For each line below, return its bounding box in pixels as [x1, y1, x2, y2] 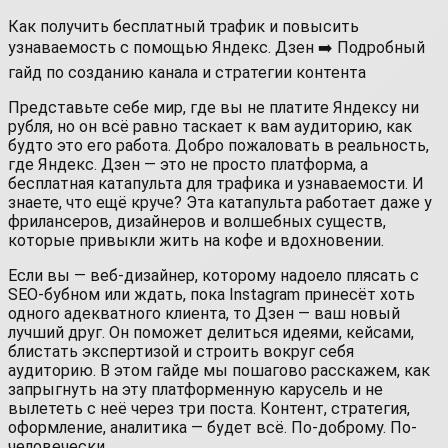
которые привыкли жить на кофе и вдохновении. [8, 230, 384, 250]
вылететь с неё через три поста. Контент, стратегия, [8, 398, 410, 418]
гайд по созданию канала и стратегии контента [8, 62, 366, 82]
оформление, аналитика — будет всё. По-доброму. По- [8, 417, 417, 437]
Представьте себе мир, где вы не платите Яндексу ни [8, 97, 419, 117]
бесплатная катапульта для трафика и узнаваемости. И [8, 173, 424, 193]
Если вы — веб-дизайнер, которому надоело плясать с [8, 265, 419, 285]
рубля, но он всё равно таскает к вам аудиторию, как [8, 116, 412, 136]
